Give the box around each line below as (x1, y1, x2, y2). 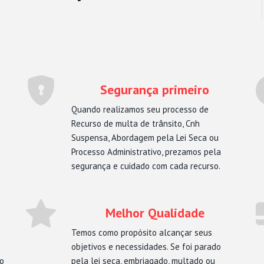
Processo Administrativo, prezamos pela (71, 146, 221, 157)
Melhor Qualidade (105, 204, 204, 221)
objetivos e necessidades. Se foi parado (71, 241, 221, 252)
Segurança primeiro (100, 81, 209, 98)
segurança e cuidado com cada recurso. (71, 160, 220, 171)
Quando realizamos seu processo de (71, 104, 209, 115)
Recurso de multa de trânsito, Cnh (71, 118, 200, 129)
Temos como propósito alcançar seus (71, 227, 212, 238)
